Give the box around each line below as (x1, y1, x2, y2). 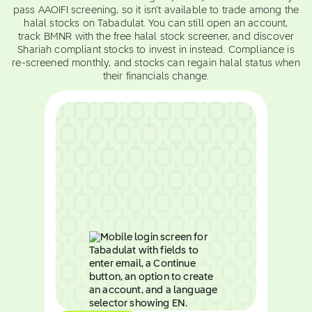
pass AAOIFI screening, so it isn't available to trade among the (13, 6, 299, 15)
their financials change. (102, 72, 210, 81)
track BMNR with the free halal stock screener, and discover (17, 32, 295, 42)
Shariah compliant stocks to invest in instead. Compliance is (17, 45, 295, 55)
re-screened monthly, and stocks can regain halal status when (12, 58, 300, 68)
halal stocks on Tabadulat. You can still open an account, (24, 19, 288, 29)
